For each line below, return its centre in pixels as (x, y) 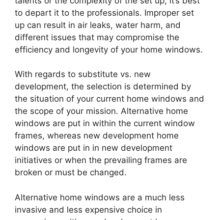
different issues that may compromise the (97, 37)
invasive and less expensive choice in (88, 209)
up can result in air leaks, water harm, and (98, 25)
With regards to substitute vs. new (83, 74)
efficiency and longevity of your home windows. (109, 49)
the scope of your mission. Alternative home (101, 111)
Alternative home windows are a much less (100, 197)
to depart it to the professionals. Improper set (104, 13)
